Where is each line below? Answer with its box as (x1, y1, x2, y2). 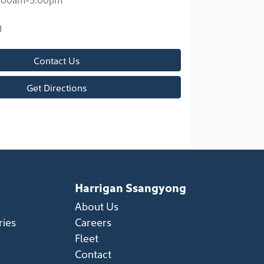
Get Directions (27, 81, 87, 94)
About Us (75, 199, 118, 213)
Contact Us (34, 54, 80, 67)
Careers (75, 214, 111, 229)
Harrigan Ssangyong (75, 179, 186, 195)
